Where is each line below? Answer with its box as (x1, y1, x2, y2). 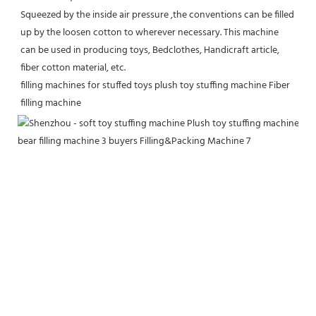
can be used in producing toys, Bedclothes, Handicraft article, (20, 42, 279, 59)
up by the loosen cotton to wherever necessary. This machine (20, 24, 279, 41)
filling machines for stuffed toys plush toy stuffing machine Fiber (20, 77, 290, 94)
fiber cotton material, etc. (20, 59, 126, 76)
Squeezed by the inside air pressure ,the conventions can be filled (20, 6, 294, 23)
